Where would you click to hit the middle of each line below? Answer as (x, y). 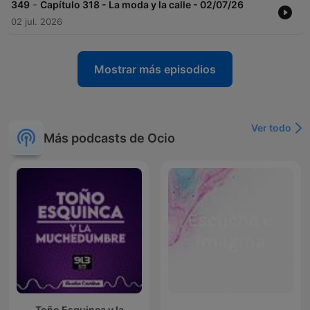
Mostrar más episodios (155, 70)
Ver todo (271, 128)
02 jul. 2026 (37, 22)
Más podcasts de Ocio (109, 138)
